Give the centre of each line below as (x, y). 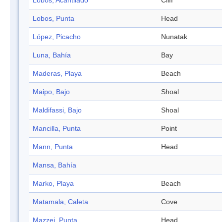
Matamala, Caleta (60, 202)
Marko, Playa (53, 184)
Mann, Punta (53, 147)
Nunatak (174, 37)
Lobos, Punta (54, 19)
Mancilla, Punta (57, 129)
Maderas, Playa (57, 74)
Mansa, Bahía (55, 165)
